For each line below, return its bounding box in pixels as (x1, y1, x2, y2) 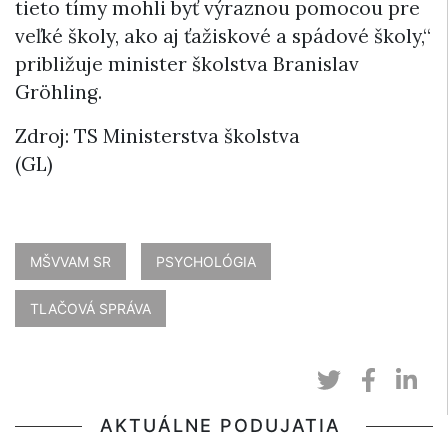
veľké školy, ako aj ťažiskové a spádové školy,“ (15, 23, 431, 48)
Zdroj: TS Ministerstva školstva (15, 123, 300, 148)
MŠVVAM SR (30, 252, 111, 270)
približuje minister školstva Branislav (15, 51, 359, 76)
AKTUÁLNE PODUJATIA (100, 414, 348, 436)
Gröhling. (15, 79, 102, 104)
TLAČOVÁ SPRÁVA (30, 299, 151, 317)
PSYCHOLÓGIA (156, 252, 256, 270)
